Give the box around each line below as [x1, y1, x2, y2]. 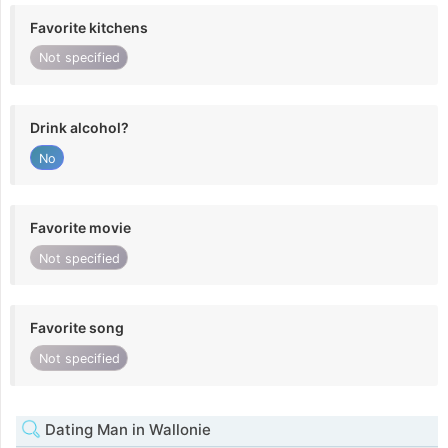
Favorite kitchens [30, 18, 148, 36]
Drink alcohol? [30, 118, 129, 136]
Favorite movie [30, 219, 131, 237]
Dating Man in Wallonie [41, 419, 211, 439]
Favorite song [30, 319, 124, 337]
